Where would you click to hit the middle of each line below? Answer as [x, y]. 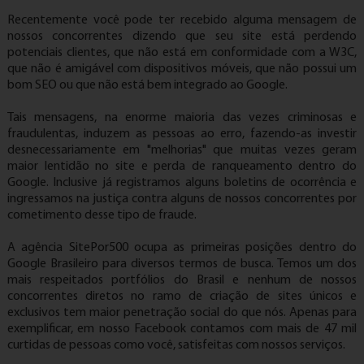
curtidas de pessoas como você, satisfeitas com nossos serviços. [176, 345]
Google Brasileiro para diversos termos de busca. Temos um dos [182, 264]
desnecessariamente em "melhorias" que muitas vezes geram [182, 150]
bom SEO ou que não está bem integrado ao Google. [147, 85]
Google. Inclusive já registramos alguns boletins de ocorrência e [182, 183]
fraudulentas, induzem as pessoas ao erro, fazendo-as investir [182, 134]
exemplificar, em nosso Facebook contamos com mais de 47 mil [182, 329]
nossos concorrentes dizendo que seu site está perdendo [182, 37]
